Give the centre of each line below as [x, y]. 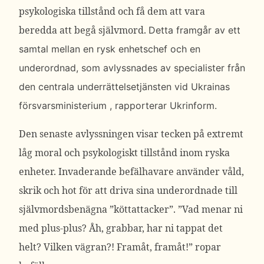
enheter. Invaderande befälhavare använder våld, [131, 171]
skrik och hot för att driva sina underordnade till [128, 190]
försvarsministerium [63, 105]
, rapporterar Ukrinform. [162, 105]
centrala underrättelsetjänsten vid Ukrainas [134, 87]
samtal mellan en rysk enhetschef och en [110, 49]
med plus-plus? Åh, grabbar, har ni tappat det [121, 228]
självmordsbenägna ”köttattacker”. [98, 209]
